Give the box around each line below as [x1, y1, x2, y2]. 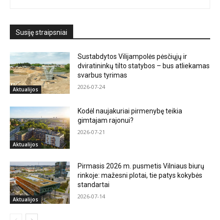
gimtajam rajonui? [78, 116, 134, 125]
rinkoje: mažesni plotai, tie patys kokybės [78, 171, 203, 180]
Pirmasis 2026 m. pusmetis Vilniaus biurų [78, 162, 205, 170]
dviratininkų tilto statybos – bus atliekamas [78, 61, 210, 70]
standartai [78, 181, 110, 189]
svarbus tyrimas [78, 71, 128, 79]
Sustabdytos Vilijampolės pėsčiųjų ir [78, 52, 188, 60]
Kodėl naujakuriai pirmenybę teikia [78, 107, 183, 115]
